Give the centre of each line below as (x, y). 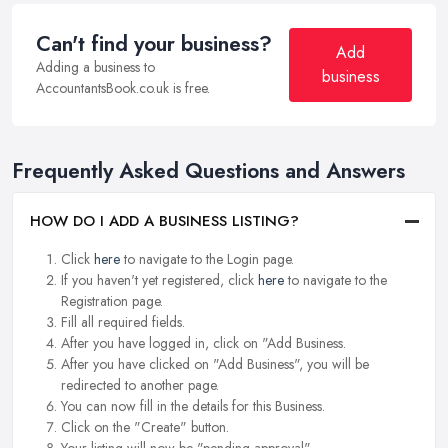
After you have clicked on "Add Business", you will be (215, 364)
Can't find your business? (154, 44)
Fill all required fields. (123, 322)
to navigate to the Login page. (207, 259)
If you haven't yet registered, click (159, 280)
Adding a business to (95, 67)
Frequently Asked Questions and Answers (208, 171)
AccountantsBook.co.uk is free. (123, 88)
